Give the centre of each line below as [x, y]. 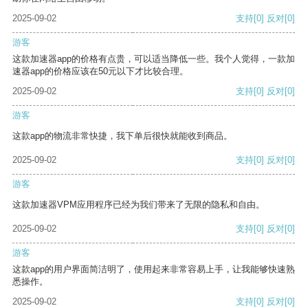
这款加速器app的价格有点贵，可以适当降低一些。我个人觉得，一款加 [154, 59]
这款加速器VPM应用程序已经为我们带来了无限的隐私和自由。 [139, 205]
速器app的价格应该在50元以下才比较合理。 [100, 71]
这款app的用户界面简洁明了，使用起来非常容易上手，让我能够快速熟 [154, 269]
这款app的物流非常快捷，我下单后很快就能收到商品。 [122, 136]
